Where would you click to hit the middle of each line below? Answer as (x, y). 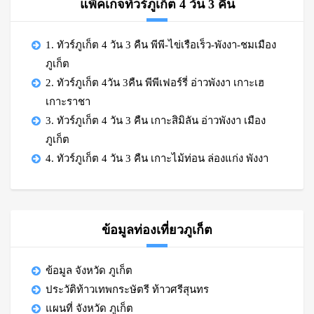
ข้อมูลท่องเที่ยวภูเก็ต (157, 230)
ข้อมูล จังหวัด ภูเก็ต (89, 271)
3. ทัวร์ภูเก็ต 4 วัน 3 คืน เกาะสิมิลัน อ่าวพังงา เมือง (156, 121)
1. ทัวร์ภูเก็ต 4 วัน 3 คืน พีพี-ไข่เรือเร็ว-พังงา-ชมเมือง (161, 45)
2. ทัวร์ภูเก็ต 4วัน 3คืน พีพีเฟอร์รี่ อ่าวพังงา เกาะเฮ (155, 83)
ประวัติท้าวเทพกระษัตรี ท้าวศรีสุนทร (127, 289)
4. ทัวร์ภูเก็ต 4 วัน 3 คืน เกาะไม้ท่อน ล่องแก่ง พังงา (157, 158)
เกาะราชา (68, 102)
